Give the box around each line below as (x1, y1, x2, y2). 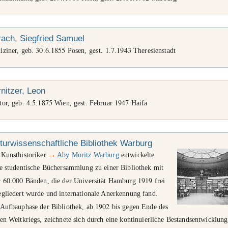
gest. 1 (89, 45, 109, 55)
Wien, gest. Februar (52, 99, 115, 107)
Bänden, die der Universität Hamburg (23, 177, 138, 185)
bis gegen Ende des (109, 203, 168, 211)
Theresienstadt (131, 46, 176, 54)
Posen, (65, 46, 89, 54)
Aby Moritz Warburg (57, 151, 119, 159)
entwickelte (119, 151, 155, 159)
